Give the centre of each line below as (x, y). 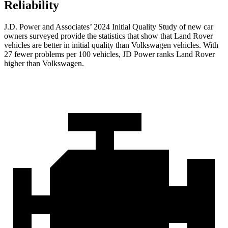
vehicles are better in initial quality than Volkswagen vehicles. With (111, 45)
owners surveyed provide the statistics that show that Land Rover (108, 36)
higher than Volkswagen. (44, 64)
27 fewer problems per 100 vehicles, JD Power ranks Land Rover (109, 54)
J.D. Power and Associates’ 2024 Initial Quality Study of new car (109, 27)
